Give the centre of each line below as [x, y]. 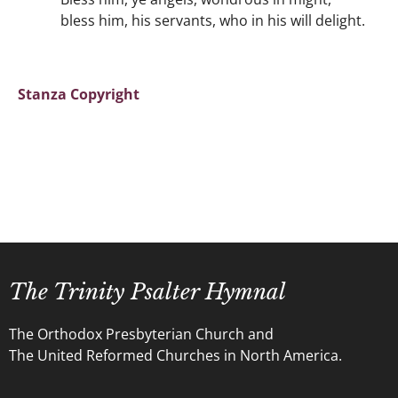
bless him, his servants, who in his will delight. [213, 20]
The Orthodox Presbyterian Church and [141, 334]
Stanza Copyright [79, 94]
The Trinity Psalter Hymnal [147, 292]
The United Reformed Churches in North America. [175, 355]
